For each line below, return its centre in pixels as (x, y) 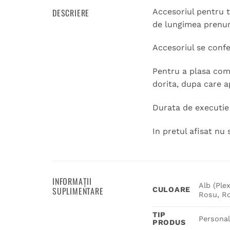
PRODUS (169, 222)
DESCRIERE (71, 13)
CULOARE (172, 189)
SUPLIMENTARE (78, 191)
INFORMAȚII (72, 181)
